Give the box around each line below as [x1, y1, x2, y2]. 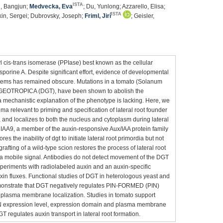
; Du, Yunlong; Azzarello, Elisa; [83, 3, 166, 10]
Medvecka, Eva [29, 3, 73, 10]
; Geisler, [131, 12, 155, 19]
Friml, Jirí [85, 12, 111, 19]
